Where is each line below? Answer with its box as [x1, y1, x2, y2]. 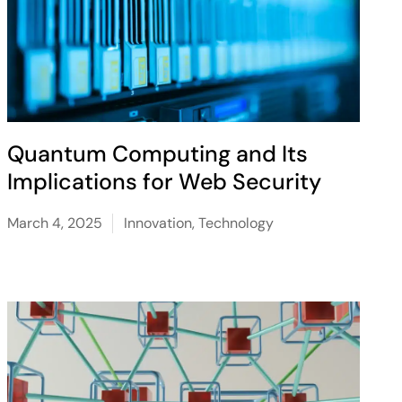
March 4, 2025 [6, 214, 102, 232]
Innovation [123, 214, 192, 232]
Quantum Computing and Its [6, 139, 308, 169]
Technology [197, 214, 274, 232]
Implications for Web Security [6, 167, 321, 197]
